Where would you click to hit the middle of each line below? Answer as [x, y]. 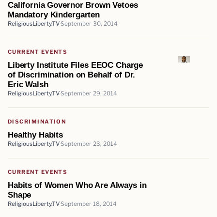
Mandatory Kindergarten [54, 14]
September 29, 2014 [89, 93]
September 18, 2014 [89, 204]
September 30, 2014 [89, 23]
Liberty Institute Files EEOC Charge [76, 65]
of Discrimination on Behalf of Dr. [72, 74]
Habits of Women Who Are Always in [77, 185]
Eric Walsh [28, 84]
